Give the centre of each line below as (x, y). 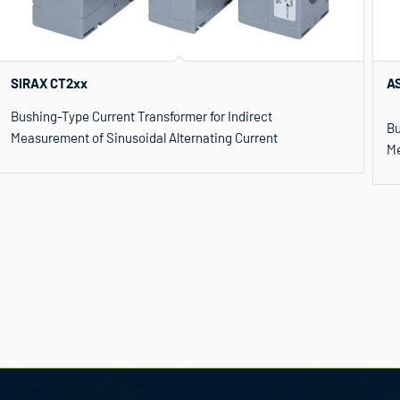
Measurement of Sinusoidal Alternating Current (144, 137)
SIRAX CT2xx (49, 83)
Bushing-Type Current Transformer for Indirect (141, 116)
